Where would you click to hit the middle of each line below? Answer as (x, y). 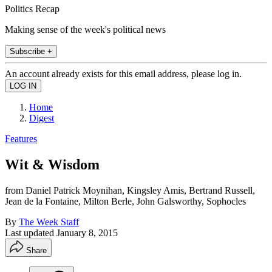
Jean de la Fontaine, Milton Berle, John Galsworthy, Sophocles (125, 201)
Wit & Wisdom (52, 164)
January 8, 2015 (87, 233)
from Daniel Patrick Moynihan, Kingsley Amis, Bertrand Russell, (130, 190)
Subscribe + (31, 51)
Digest (42, 118)
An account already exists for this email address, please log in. (123, 73)
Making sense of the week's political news (85, 29)
